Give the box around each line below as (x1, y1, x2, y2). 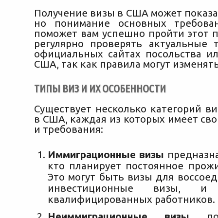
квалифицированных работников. (47, 194, 215, 205)
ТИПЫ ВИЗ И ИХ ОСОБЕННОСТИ (34, 83, 166, 94)
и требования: (34, 124, 103, 135)
